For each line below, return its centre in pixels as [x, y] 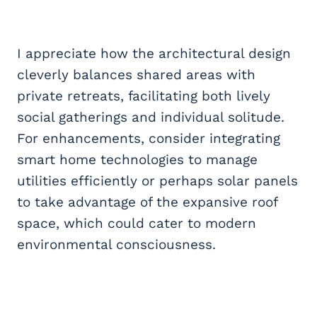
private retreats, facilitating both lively [144, 96]
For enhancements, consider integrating [149, 139]
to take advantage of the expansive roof [147, 202]
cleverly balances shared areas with [136, 75]
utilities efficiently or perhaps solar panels [157, 181]
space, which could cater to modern [137, 224]
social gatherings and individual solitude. [151, 117]
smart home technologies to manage [137, 160]
